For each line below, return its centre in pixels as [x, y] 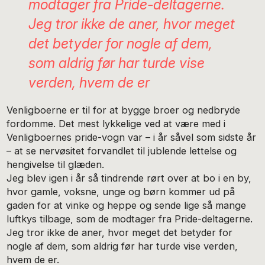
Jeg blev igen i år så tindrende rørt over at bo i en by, [129, 178]
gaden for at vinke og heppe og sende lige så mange [127, 205]
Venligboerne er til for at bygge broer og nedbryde [124, 110]
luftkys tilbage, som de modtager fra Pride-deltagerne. [130, 219]
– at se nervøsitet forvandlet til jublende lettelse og [122, 151]
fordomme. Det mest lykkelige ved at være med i [116, 123]
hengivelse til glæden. [56, 164]
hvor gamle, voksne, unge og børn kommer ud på [121, 191]
